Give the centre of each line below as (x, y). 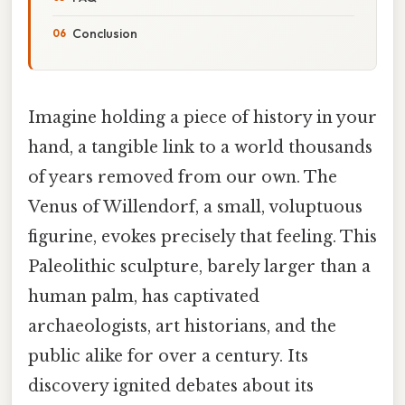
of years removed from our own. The (183, 177)
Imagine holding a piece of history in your (202, 117)
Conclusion (105, 33)
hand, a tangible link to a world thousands (200, 147)
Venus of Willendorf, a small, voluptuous (195, 207)
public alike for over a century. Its (168, 356)
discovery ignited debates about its (171, 386)
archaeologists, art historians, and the (182, 326)
